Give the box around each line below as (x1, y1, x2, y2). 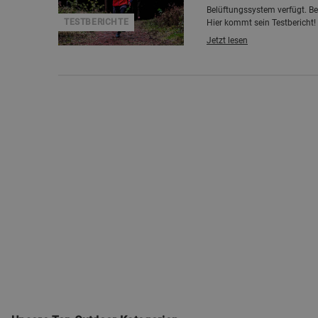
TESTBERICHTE (64, 17, 129, 27)
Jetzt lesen (207, 35, 248, 45)
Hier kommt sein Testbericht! (207, 18, 316, 28)
